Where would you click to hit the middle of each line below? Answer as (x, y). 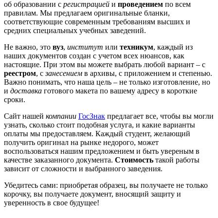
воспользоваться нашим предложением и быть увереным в (102, 151)
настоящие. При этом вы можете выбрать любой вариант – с (105, 64)
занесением (64, 73)
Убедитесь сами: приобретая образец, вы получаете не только (106, 185)
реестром (20, 73)
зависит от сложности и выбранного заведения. (83, 168)
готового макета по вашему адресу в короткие (119, 91)
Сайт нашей (25, 116)
